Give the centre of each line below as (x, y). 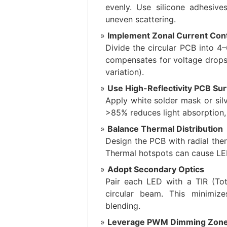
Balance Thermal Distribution (165, 128)
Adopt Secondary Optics (156, 169)
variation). (125, 72)
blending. (123, 205)
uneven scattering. (141, 19)
